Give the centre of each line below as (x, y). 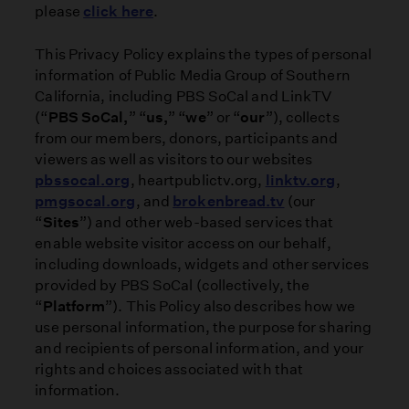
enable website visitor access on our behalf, (183, 243)
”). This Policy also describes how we (230, 306)
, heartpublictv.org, (198, 180)
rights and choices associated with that (169, 369)
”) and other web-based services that (206, 222)
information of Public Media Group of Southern (193, 75)
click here (119, 12)
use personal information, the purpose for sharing (204, 327)
